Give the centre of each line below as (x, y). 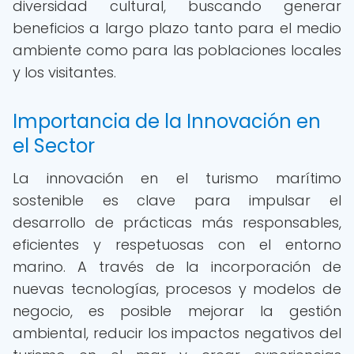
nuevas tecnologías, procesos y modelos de (177, 289)
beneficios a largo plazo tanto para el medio (177, 28)
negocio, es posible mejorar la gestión (177, 311)
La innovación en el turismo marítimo (177, 178)
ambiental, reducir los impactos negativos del (177, 333)
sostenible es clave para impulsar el (177, 200)
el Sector (54, 146)
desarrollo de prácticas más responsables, (177, 222)
